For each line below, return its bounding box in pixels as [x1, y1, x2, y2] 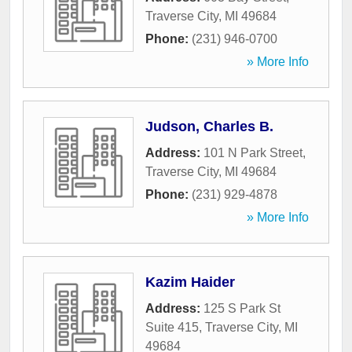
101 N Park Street [203, 146, 302, 160]
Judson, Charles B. [145, 119, 273, 135]
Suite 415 [145, 321, 199, 335]
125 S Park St [203, 302, 280, 316]
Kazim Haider [145, 274, 235, 291]
